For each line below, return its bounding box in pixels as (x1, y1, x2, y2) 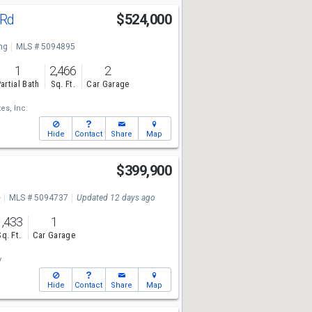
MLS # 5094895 (15, 42, 75, 52)
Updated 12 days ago (76, 193, 155, 203)
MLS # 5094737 (8, 193, 68, 203)
